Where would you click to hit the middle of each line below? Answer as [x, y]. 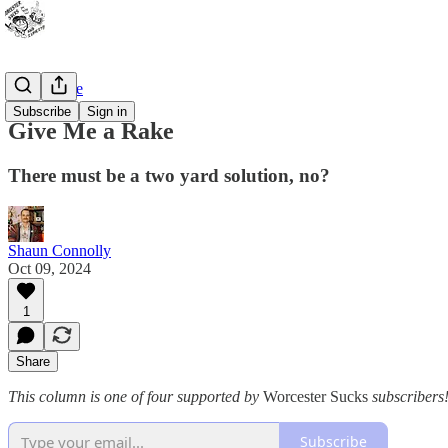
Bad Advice [45, 88]
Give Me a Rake [91, 130]
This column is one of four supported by [135, 396]
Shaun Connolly [59, 250]
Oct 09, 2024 [49, 268]
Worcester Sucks [315, 396]
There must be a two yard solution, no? [169, 175]
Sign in [107, 111]
